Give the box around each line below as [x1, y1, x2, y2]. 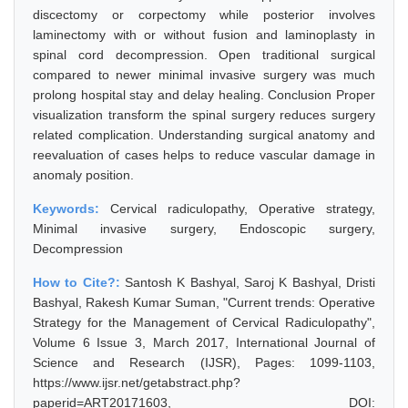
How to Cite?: [33, 275, 125, 290]
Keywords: [33, 201, 110, 216]
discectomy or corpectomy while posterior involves [33, 7, 375, 22]
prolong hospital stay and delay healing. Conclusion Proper [33, 87, 375, 102]
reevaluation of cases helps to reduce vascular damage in [33, 148, 375, 162]
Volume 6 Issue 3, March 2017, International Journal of [33, 335, 375, 350]
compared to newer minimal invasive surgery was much [33, 67, 375, 82]
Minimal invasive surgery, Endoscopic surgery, [33, 221, 375, 236]
